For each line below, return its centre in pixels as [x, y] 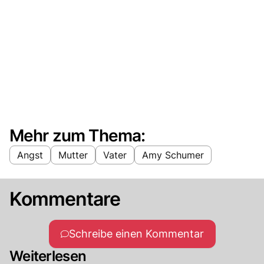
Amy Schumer [173, 155]
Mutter [73, 155]
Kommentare [65, 199]
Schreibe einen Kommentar [136, 233]
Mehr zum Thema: [77, 135]
